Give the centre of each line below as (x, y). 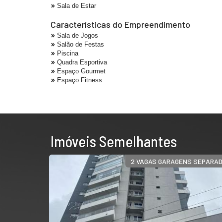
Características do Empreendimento (120, 24)
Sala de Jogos (78, 35)
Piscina (68, 53)
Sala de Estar (77, 6)
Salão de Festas (81, 44)
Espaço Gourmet (81, 71)
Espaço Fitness (80, 80)
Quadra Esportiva (82, 62)
